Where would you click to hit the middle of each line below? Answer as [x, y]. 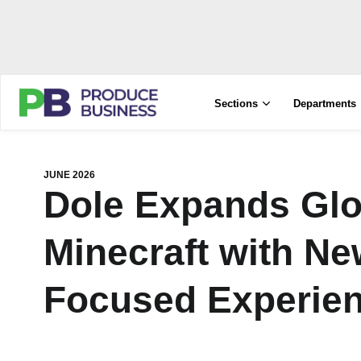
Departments [325, 104]
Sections [237, 104]
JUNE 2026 [69, 175]
